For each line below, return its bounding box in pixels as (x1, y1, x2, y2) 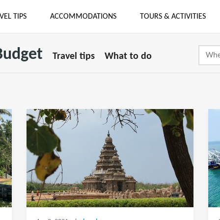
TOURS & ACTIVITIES (139, 12, 206, 21)
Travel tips (53, 52, 95, 61)
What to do (105, 52, 152, 61)
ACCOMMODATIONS (50, 12, 116, 21)
